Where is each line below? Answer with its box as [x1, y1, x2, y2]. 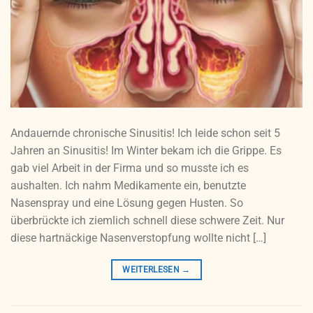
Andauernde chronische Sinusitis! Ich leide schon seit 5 [10, 126, 280, 140]
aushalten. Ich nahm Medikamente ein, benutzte [10, 178, 246, 192]
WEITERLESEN [122, 264, 182, 275]
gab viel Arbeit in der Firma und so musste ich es [10, 161, 249, 175]
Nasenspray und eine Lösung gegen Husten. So [10, 196, 243, 210]
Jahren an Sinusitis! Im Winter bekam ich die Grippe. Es [10, 143, 282, 157]
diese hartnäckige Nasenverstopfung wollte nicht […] [10, 231, 266, 245]
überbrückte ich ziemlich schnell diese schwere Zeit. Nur [10, 213, 284, 227]
